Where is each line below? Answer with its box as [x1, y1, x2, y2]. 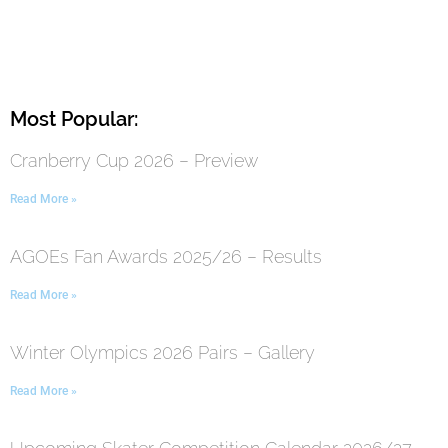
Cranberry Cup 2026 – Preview [10, 150, 258, 172]
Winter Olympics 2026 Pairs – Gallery [10, 342, 315, 364]
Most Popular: [10, 107, 138, 132]
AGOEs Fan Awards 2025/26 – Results [10, 246, 322, 268]
